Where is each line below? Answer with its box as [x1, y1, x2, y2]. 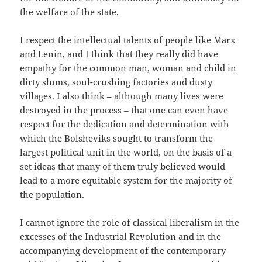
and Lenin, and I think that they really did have [20, 48, 219, 60]
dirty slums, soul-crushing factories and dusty [20, 76, 213, 88]
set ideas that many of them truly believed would [20, 160, 226, 173]
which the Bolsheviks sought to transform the [20, 132, 213, 144]
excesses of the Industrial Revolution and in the [20, 230, 222, 243]
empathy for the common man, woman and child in [20, 62, 237, 74]
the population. [20, 188, 85, 201]
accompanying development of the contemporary [20, 244, 226, 257]
